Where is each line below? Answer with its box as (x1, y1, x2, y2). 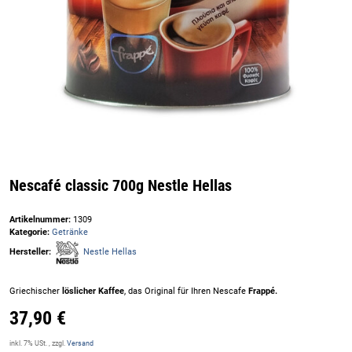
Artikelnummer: (9, 214, 73, 225)
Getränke (52, 226, 88, 237)
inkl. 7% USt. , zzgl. (9, 339, 67, 347)
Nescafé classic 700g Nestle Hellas (9, 176, 232, 195)
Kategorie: (9, 226, 52, 237)
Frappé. (248, 285, 277, 296)
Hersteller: (9, 247, 51, 258)
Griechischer (9, 285, 60, 296)
